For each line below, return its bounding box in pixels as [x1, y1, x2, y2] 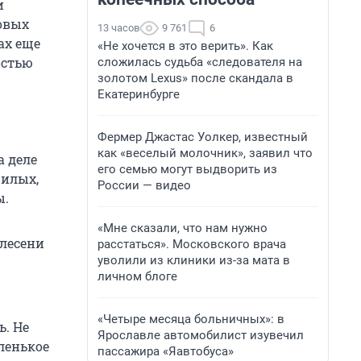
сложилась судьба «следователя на [98, 55, 302, 69]
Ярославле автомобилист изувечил [98, 328, 304, 342]
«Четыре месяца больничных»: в [98, 312, 284, 326]
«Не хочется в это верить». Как [98, 39, 273, 53]
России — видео [98, 178, 191, 193]
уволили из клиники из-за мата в [98, 253, 290, 268]
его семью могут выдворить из [98, 162, 277, 176]
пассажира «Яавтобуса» [98, 344, 234, 359]
